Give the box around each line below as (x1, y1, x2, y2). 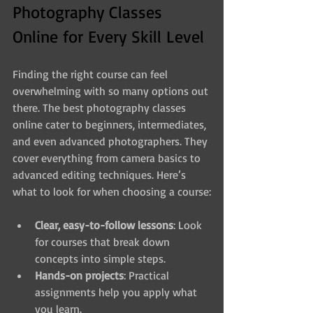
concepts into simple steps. (35, 251, 166, 265)
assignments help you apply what (35, 284, 200, 299)
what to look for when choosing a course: (13, 184, 211, 198)
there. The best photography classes (13, 100, 189, 115)
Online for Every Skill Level (13, 25, 204, 47)
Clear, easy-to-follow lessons (35, 217, 173, 232)
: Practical (124, 268, 172, 282)
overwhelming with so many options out (13, 83, 211, 98)
